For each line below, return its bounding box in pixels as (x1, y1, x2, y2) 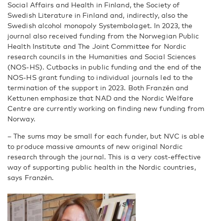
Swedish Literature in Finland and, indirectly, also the (7, 10, 188, 19)
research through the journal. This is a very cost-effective (7, 152, 201, 161)
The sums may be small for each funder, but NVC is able (13, 131, 204, 140)
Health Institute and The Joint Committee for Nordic (7, 41, 186, 50)
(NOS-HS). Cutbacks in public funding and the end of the (7, 62, 202, 71)
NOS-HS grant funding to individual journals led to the (7, 73, 193, 81)
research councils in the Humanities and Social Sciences (7, 52, 196, 61)
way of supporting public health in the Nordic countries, (7, 162, 196, 171)
